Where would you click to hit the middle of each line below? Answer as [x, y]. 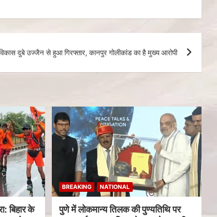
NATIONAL [115, 186]
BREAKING [77, 186]
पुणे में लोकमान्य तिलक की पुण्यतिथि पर [120, 209]
